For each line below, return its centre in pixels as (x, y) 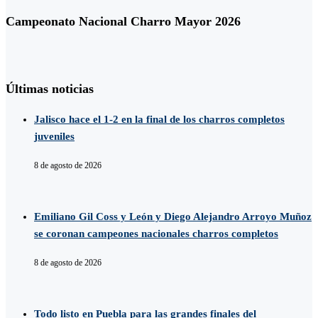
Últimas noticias (50, 89)
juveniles (54, 137)
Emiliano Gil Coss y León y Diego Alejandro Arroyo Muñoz (173, 217)
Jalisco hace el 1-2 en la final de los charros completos (159, 120)
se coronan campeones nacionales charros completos (156, 234)
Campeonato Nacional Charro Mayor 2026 (123, 21)
